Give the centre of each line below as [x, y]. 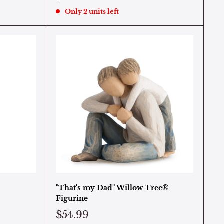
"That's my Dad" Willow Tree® [112, 188]
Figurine [72, 198]
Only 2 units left [92, 11]
